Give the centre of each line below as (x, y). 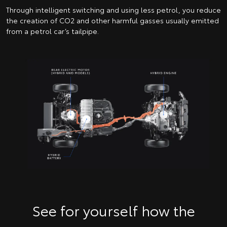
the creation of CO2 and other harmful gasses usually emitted (112, 20)
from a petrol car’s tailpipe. (52, 31)
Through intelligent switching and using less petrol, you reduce (113, 9)
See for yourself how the (113, 210)
